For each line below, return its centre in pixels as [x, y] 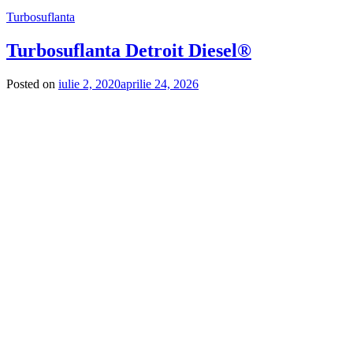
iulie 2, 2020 [89, 84]
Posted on [32, 84]
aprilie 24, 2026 [160, 84]
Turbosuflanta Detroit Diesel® [129, 51]
